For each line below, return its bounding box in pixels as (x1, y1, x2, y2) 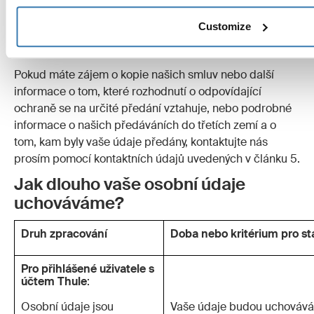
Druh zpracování (21, 226, 108, 242)
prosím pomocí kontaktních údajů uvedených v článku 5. (14, 151, 300, 166)
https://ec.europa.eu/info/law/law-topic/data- (14, 9, 245, 25)
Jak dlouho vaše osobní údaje (14, 173, 245, 196)
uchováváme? (14, 192, 124, 214)
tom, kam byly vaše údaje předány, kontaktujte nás (14, 134, 268, 149)
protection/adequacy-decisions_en (14, 43, 191, 58)
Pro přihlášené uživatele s (21, 261, 155, 277)
